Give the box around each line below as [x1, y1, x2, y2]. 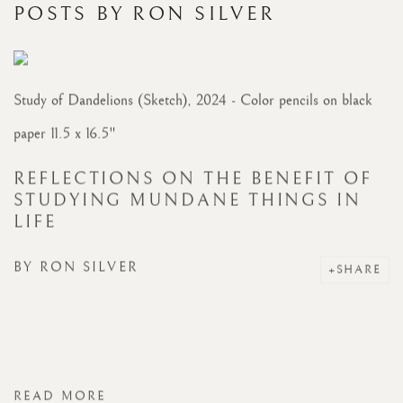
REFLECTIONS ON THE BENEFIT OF [13, 168, 372, 190]
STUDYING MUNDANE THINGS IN [13, 190, 363, 211]
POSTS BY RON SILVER [13, 2, 276, 26]
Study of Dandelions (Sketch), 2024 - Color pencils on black [13, 91, 372, 110]
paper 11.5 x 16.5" [13, 124, 116, 143]
